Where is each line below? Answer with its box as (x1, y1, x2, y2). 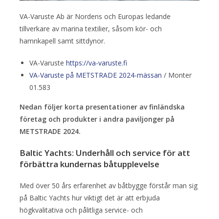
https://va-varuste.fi (66, 58, 127, 67)
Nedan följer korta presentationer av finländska (20, 102, 185, 111)
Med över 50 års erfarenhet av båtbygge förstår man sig (20, 180, 197, 190)
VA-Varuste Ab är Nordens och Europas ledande (20, 11, 171, 21)
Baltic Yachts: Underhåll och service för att (20, 147, 190, 158)
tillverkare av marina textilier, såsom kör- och (20, 23, 162, 33)
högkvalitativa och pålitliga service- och (20, 205, 143, 215)
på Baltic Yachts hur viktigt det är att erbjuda (20, 193, 160, 202)
